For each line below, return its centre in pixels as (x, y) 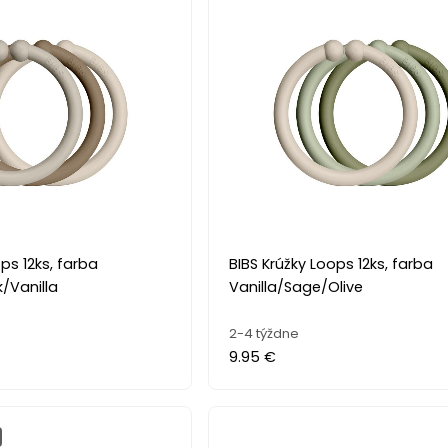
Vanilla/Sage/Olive (296, 286)
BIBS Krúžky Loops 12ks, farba (331, 263)
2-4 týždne (264, 333)
